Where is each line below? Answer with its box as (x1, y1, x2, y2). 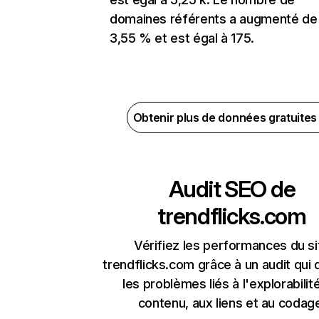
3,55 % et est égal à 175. (110, 31, 254, 46)
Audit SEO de (168, 175, 296, 204)
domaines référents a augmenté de (110, 11, 318, 27)
